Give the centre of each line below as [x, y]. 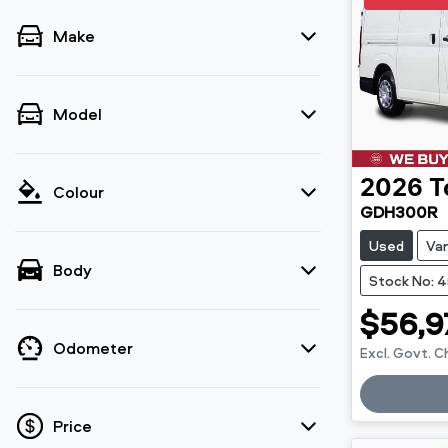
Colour [78, 192]
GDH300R [399, 211]
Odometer [93, 348]
